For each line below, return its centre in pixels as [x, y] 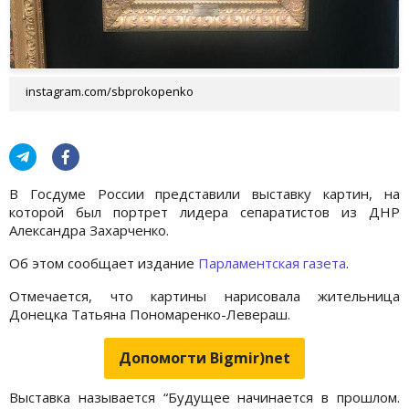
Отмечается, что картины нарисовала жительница [204, 295]
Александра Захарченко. [89, 230]
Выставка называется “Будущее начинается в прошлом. [204, 397]
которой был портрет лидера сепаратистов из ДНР [204, 211]
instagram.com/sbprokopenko [110, 91]
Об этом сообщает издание [104, 262]
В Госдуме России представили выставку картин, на [204, 193]
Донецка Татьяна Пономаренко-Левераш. [150, 314]
